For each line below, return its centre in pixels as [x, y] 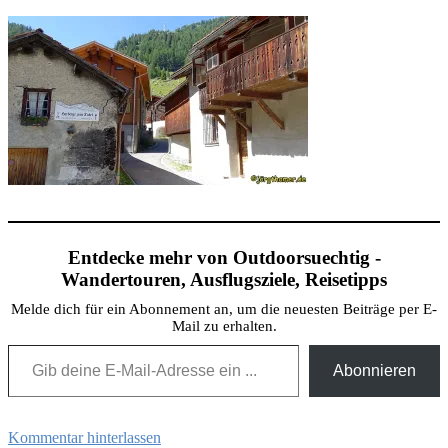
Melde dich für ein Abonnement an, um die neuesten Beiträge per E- [224, 309]
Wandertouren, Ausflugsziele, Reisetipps [224, 280]
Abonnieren [374, 371]
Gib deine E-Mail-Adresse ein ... [24, 344]
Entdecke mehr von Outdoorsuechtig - [224, 258]
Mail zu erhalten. [224, 326]
